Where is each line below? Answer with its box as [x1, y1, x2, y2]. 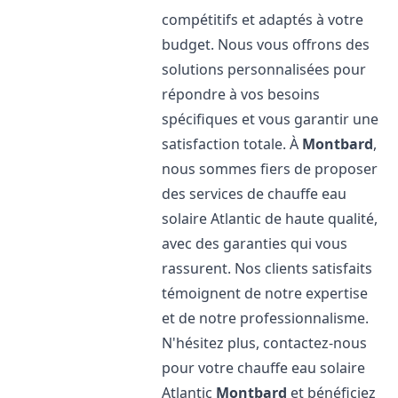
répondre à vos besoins [162, 84, 321, 104]
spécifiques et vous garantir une [162, 109, 379, 129]
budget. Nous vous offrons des [162, 35, 370, 54]
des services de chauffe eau [162, 184, 347, 203]
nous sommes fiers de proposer [162, 159, 378, 179]
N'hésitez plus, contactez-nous [162, 333, 368, 353]
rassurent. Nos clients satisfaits [162, 259, 373, 278]
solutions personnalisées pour [162, 60, 367, 79]
